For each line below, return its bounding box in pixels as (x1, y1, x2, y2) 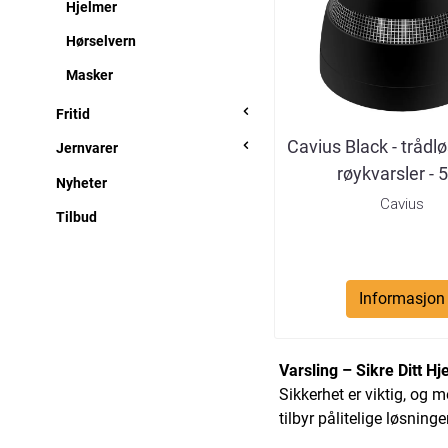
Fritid (56, 105, 90, 122)
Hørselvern (66, 32, 136, 49)
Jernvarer (56, 139, 118, 156)
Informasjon (358, 289, 445, 309)
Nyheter (56, 174, 107, 191)
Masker (66, 66, 113, 83)
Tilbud (56, 208, 97, 225)
